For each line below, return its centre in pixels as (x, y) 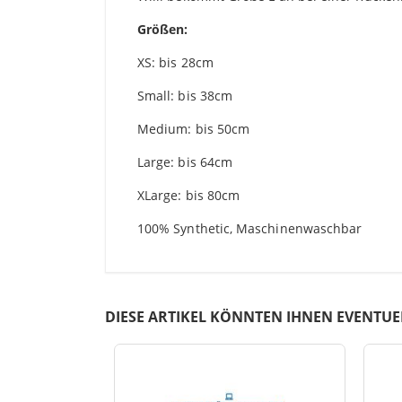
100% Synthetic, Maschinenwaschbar (250, 229)
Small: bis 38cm (185, 96)
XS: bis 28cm (175, 63)
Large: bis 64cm (185, 162)
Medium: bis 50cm (194, 129)
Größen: (163, 30)
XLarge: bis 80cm (189, 196)
